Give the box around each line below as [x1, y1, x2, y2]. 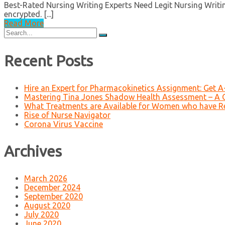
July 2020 [24, 209, 59, 219]
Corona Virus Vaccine [24, 120, 103, 129]
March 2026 [24, 173, 67, 183]
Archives [4, 142, 62, 160]
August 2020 [24, 200, 70, 210]
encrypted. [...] [4, 10, 54, 19]
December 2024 [24, 182, 80, 192]
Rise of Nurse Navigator [24, 110, 110, 120]
